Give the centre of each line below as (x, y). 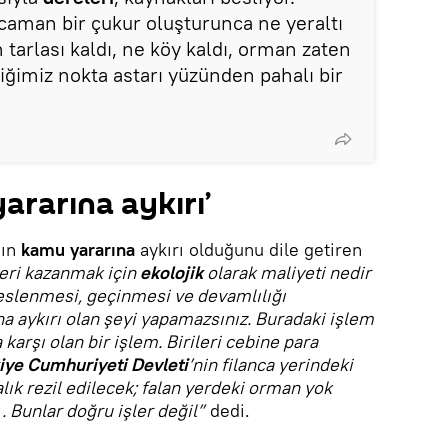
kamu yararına (78, 249)
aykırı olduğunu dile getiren (248, 249)
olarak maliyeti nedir (287, 272)
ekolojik (171, 272)
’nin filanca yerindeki (270, 364)
